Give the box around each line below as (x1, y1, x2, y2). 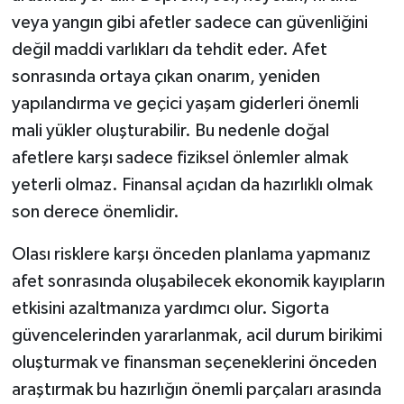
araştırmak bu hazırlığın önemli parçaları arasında (11, 380, 381, 399)
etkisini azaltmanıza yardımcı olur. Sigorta (11, 298, 329, 317)
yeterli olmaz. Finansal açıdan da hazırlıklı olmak (11, 175, 372, 194)
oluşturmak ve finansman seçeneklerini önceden (11, 353, 377, 372)
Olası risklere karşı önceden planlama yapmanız (11, 244, 371, 263)
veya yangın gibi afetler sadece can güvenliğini (11, 13, 368, 32)
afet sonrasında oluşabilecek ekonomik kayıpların (11, 271, 385, 290)
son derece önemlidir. (11, 202, 179, 221)
